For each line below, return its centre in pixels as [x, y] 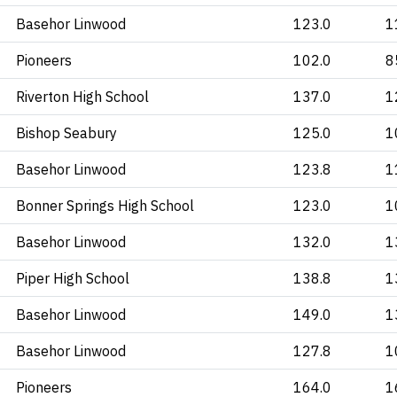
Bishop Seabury [66, 133]
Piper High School [73, 278]
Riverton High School [82, 97]
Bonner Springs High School [105, 206]
